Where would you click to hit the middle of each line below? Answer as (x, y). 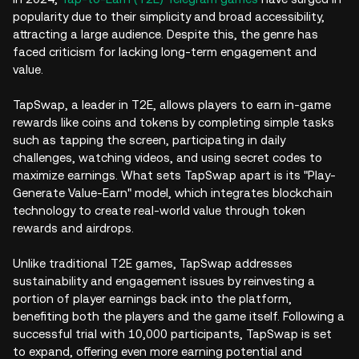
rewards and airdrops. (73, 228)
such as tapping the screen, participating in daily (149, 140)
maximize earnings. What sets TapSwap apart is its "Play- (174, 175)
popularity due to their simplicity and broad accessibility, (169, 16)
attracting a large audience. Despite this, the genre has (165, 34)
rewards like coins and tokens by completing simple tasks (173, 122)
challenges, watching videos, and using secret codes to (167, 157)
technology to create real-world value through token (159, 210)
